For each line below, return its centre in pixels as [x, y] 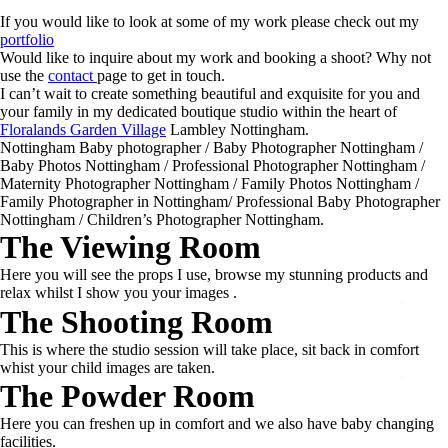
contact [72, 76]
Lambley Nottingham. [237, 130]
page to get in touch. [161, 76]
